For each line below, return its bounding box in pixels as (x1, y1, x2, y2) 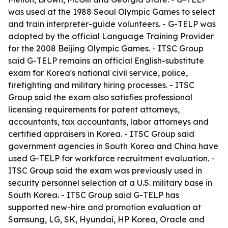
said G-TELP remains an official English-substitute (8, 55, 204, 66)
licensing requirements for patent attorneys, (8, 104, 180, 115)
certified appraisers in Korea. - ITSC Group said (8, 129, 194, 139)
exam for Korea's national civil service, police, (8, 68, 188, 78)
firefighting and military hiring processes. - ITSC (8, 80, 194, 90)
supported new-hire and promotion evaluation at (8, 202, 201, 212)
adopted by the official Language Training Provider (8, 31, 214, 41)
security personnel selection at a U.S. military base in (8, 178, 212, 188)
